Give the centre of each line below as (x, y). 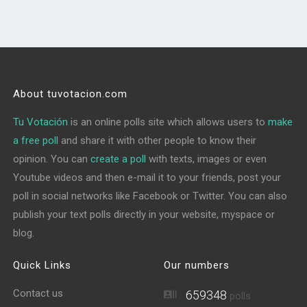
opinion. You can (52, 159)
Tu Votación (41, 122)
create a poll (119, 159)
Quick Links (42, 265)
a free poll (36, 140)
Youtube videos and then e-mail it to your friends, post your (147, 177)
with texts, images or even (207, 159)
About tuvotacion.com (71, 94)
